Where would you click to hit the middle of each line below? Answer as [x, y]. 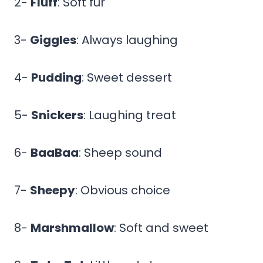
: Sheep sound [120, 152]
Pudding [56, 77]
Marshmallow [72, 227]
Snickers [57, 115]
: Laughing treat [130, 115]
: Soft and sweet [161, 227]
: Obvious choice [123, 190]
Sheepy [53, 190]
